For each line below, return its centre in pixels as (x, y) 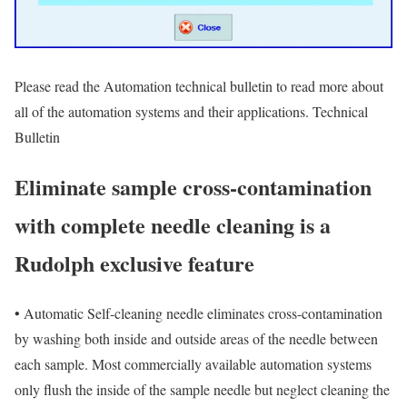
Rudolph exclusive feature (134, 263)
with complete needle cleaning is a (173, 224)
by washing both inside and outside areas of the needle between (196, 338)
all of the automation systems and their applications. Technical (191, 111)
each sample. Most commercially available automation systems (193, 363)
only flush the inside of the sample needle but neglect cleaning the (202, 389)
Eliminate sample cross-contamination (193, 186)
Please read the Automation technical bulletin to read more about (199, 85)
